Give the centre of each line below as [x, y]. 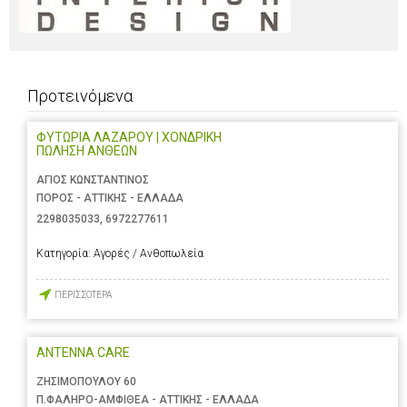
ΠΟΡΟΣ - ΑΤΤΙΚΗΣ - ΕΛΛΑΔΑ [110, 198]
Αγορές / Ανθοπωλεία [149, 254]
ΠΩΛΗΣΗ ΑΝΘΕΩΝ [87, 150]
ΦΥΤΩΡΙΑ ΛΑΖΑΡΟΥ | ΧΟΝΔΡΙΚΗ [129, 137]
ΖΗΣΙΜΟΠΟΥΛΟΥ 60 [86, 382]
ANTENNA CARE [83, 353]
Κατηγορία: [65, 254]
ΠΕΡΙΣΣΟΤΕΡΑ [83, 294]
